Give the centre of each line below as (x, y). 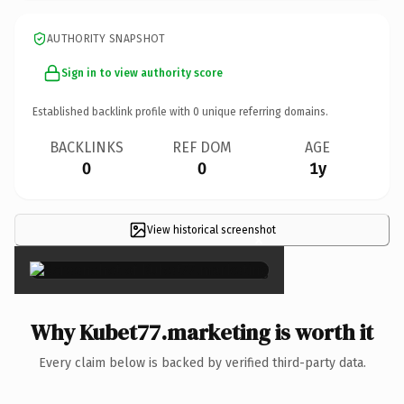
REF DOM (202, 147)
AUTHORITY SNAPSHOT (106, 38)
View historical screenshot (211, 230)
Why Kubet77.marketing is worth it (202, 332)
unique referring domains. (264, 111)
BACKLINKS (87, 147)
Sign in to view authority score (142, 73)
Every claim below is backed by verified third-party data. (202, 363)
